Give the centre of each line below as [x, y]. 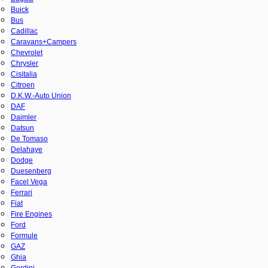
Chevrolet [27, 52]
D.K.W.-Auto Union [41, 95]
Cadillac [24, 31]
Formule [24, 235]
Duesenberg [31, 171]
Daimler [24, 117]
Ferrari [22, 192]
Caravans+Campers [44, 42]
